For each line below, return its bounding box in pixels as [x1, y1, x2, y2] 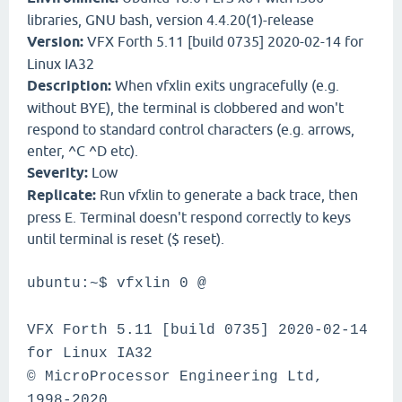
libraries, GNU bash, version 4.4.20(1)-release [27, 12, 314, 28]
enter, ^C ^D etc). [27, 143, 138, 159]
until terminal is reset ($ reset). [27, 231, 224, 247]
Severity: [27, 164, 88, 181]
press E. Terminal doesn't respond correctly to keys [27, 209, 351, 225]
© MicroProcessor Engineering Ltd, [27, 369, 323, 385]
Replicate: [27, 187, 96, 204]
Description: [27, 77, 111, 94]
